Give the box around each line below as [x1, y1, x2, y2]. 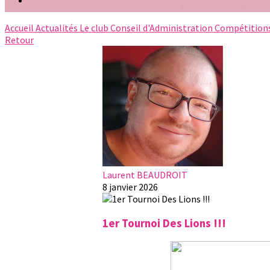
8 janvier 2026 [102, 181, 158, 193]
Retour [5, 34, 34, 46]
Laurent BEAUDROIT [102, 169, 187, 181]
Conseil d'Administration [110, 22, 215, 34]
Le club [80, 22, 110, 34]
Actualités [36, 22, 80, 34]
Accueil [5, 22, 36, 34]
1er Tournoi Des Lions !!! [102, 216, 226, 230]
